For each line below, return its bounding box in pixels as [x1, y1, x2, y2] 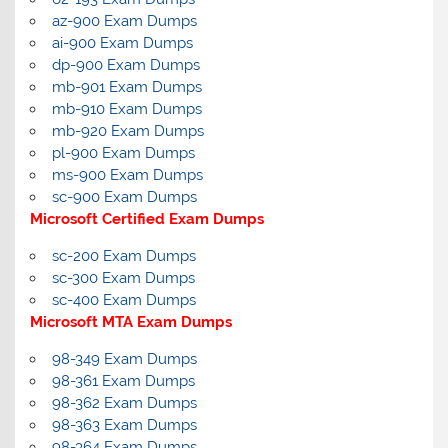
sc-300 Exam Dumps [51, 268, 195, 287]
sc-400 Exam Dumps [51, 290, 196, 309]
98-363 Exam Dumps [51, 415, 197, 434]
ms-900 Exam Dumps [51, 165, 203, 184]
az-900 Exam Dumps [51, 11, 197, 30]
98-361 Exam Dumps [51, 371, 195, 390]
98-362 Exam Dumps [51, 393, 197, 412]
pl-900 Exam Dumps [51, 143, 195, 162]
